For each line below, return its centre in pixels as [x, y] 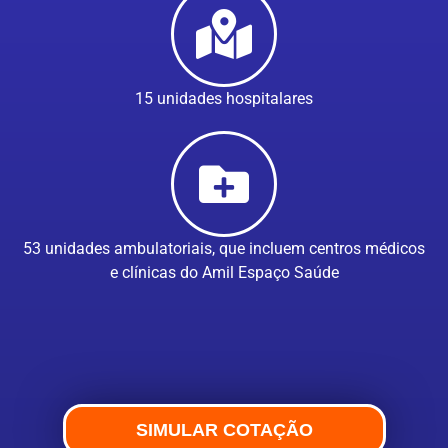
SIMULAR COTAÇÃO [224, 429]
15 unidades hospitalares [224, 98]
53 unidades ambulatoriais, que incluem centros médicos [224, 248]
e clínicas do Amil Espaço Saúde [224, 272]
